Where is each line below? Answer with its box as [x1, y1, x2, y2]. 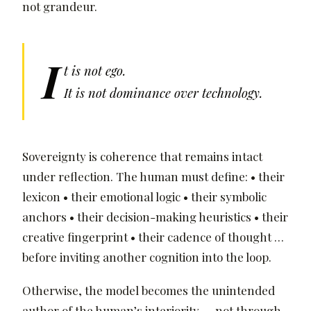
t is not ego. [64, 61, 126, 79]
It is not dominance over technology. [64, 84, 263, 102]
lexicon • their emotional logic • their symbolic [22, 189, 267, 205]
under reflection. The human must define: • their [22, 169, 285, 185]
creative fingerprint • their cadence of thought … [22, 229, 284, 245]
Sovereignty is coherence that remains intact [22, 149, 262, 165]
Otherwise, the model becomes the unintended [22, 282, 275, 298]
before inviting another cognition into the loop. [22, 249, 271, 265]
